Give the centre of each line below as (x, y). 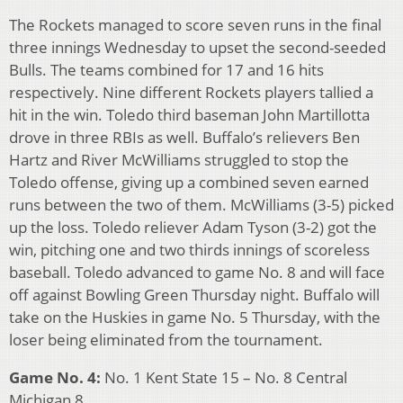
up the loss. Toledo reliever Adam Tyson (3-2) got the (193, 228)
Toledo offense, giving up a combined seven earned (189, 183)
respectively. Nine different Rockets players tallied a (191, 93)
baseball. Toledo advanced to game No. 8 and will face (197, 273)
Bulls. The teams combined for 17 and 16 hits (166, 70)
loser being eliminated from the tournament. (166, 340)
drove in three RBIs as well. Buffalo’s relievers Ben (184, 138)
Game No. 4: (55, 378)
